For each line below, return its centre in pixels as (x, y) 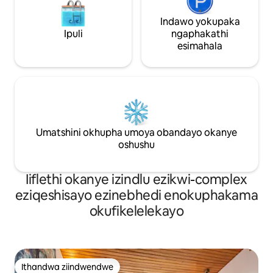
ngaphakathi (200, 34)
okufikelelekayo (136, 211)
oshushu (136, 145)
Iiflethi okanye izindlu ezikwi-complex (136, 180)
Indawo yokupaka (200, 22)
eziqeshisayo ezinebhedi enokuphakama (136, 196)
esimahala (200, 46)
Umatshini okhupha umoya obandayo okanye (136, 133)
